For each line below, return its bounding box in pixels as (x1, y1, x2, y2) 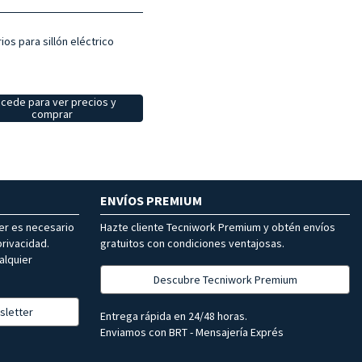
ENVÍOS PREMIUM (100, 192, 202, 209)
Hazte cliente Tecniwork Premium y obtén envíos (100, 220, 335, 235)
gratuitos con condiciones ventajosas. (100, 236, 284, 251)
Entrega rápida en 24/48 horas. (100, 309, 247, 324)
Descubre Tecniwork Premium (153, 272, 297, 288)
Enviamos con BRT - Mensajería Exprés (100, 325, 284, 340)
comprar (32, 107, 73, 122)
